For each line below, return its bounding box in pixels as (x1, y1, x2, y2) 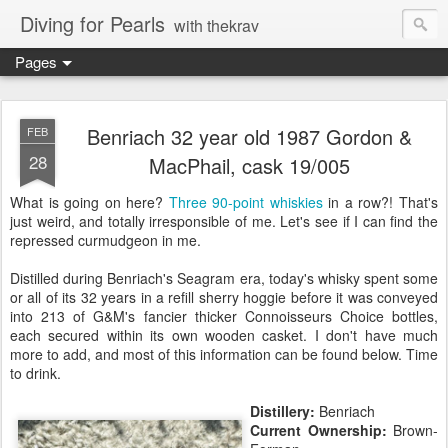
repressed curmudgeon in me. (10, 230, 201, 250)
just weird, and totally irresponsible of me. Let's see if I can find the (10, 211, 438, 231)
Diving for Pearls (20, 9, 165, 38)
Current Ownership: (250, 420, 387, 440)
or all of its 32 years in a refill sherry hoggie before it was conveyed (10, 287, 438, 307)
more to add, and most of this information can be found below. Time (10, 344, 438, 364)
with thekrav (174, 14, 259, 37)
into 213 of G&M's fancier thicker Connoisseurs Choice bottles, (10, 306, 438, 326)
